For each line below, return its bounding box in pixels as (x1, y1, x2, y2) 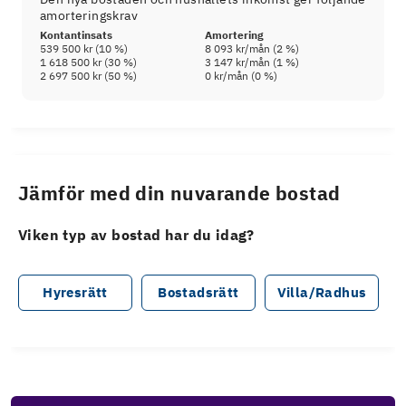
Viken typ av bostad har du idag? (18, 226, 255, 245)
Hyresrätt (43, 284, 108, 302)
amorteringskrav (40, 7, 138, 24)
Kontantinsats (40, 28, 112, 43)
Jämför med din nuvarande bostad (18, 181, 341, 207)
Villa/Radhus (276, 284, 367, 302)
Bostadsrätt (158, 284, 239, 302)
